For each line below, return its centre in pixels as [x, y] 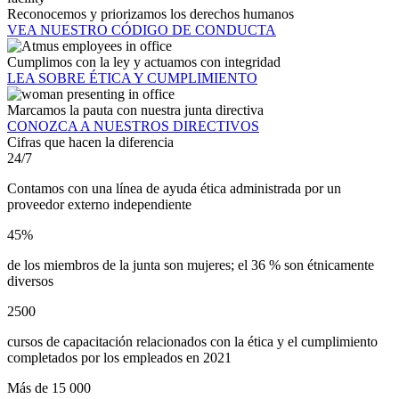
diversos [30, 281]
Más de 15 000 [49, 388]
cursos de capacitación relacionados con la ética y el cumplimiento [192, 342]
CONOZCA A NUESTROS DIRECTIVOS [133, 126]
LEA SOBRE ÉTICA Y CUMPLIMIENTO [132, 78]
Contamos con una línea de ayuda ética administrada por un [174, 189]
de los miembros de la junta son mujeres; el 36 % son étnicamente [191, 265]
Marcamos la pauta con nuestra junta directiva [135, 110]
